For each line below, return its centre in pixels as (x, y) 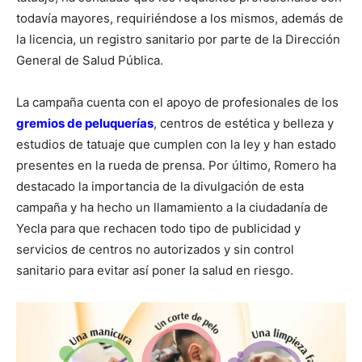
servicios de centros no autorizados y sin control (155, 249)
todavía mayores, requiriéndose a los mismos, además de (180, 18)
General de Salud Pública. (90, 60)
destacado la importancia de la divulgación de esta (160, 186)
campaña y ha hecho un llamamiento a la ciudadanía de (172, 207)
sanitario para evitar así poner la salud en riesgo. (155, 270)
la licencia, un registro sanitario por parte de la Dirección (178, 39)
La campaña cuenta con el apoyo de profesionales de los (177, 102)
